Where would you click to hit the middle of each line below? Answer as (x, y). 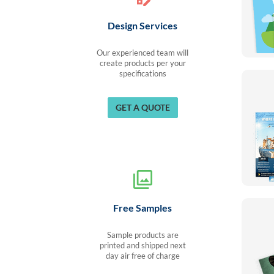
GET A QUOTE (143, 107)
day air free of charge (143, 256)
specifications (143, 74)
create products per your (143, 63)
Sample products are (143, 235)
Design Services (143, 25)
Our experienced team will (143, 53)
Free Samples (143, 208)
